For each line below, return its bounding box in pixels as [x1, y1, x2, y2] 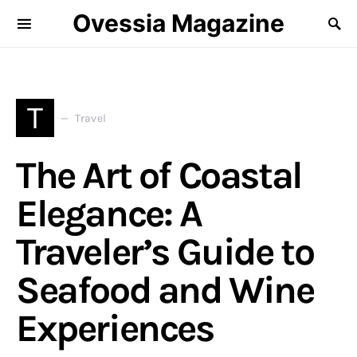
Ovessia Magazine [73, 9, 284, 37]
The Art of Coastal [16, 153, 302, 198]
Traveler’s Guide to [16, 229, 314, 274]
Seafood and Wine [16, 268, 314, 312]
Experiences [16, 306, 214, 351]
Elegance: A [16, 191, 202, 236]
